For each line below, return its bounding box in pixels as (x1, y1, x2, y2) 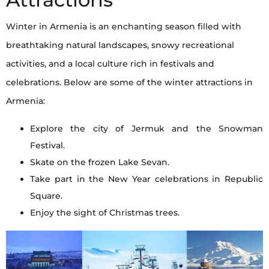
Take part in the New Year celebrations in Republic (30, 173, 263, 184)
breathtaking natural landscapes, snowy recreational (6, 39, 234, 50)
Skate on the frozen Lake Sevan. (30, 156, 169, 168)
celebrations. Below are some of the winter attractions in (6, 76, 253, 88)
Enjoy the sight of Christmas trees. (30, 207, 180, 218)
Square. (30, 190, 62, 201)
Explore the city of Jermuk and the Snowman (30, 122, 263, 134)
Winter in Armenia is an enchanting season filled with (6, 20, 241, 32)
